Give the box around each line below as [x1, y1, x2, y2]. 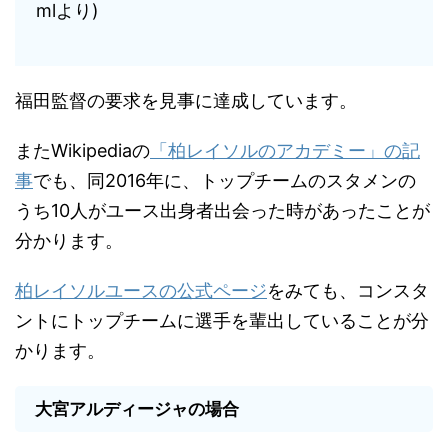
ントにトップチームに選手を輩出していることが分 [15, 310, 429, 331]
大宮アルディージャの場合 [35, 399, 239, 419]
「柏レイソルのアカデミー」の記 [150, 140, 420, 161]
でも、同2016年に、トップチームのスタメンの [33, 170, 416, 191]
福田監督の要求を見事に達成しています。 [15, 90, 357, 111]
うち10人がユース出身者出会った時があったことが [15, 200, 430, 221]
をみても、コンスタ [267, 280, 429, 301]
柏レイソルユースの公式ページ [15, 280, 267, 301]
